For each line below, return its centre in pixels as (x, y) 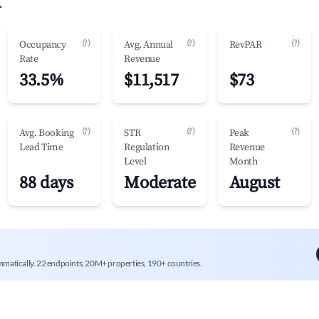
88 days (46, 183)
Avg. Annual (148, 45)
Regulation (147, 147)
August (254, 183)
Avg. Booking (47, 133)
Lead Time (41, 147)
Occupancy (43, 45)
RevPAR (245, 45)
